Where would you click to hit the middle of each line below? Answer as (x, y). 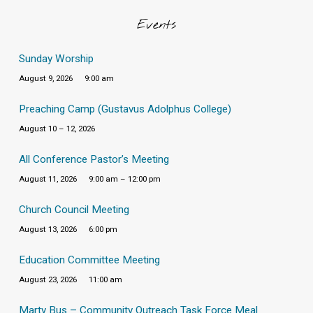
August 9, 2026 (45, 79)
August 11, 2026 (48, 179)
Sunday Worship (56, 58)
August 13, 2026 (48, 230)
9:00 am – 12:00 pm (125, 179)
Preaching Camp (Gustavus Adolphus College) (125, 109)
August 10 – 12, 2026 (57, 129)
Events (156, 26)
